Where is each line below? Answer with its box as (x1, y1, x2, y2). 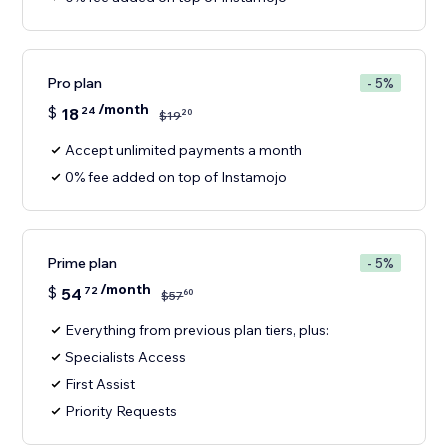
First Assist (65, 375, 136, 394)
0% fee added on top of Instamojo (65, 168, 288, 187)
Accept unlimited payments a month (65, 141, 303, 160)
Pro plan (47, 74, 103, 93)
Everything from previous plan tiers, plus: (65, 321, 330, 340)
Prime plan (47, 254, 118, 273)
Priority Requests (65, 402, 178, 421)
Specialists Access (65, 348, 187, 367)
